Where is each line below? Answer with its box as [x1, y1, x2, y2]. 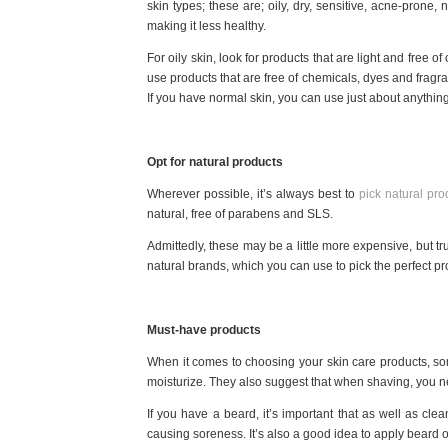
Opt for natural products [147, 155, 283, 170]
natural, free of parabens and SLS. [147, 207, 333, 222]
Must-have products [147, 323, 261, 338]
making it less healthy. [147, 19, 266, 34]
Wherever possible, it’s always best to [147, 187, 359, 202]
